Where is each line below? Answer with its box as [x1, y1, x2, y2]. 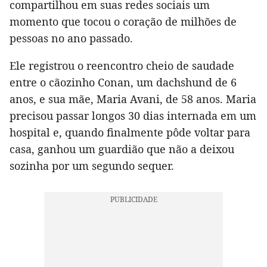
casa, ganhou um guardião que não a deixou [10, 142, 234, 157]
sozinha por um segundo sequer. [10, 159, 174, 173]
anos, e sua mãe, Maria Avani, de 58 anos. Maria [10, 92, 256, 107]
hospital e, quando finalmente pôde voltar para [10, 125, 250, 140]
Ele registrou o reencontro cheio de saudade [10, 58, 234, 73]
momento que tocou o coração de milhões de [10, 14, 237, 29]
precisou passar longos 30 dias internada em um [10, 108, 256, 123]
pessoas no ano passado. [10, 31, 133, 46]
